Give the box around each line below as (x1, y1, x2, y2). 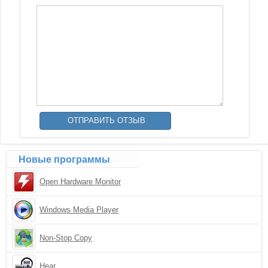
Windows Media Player (39, 205, 119, 214)
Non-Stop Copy (39, 233, 93, 242)
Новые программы (19, 154, 111, 165)
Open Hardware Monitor (39, 177, 121, 186)
